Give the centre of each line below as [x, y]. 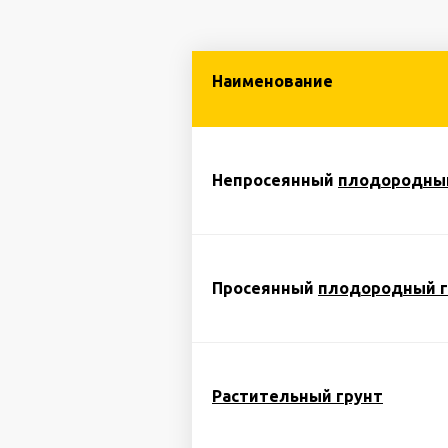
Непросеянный [275, 180]
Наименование [272, 81]
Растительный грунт [297, 396]
